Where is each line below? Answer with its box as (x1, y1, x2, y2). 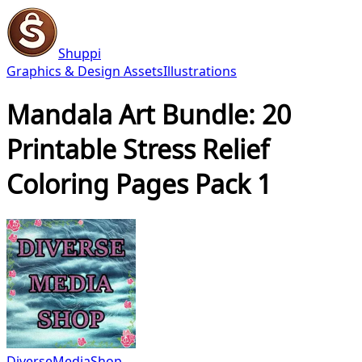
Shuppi (58, 44, 101, 62)
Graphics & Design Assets (6, 62, 163, 80)
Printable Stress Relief (6, 132, 269, 167)
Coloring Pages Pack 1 (6, 166, 271, 202)
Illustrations (163, 62, 237, 80)
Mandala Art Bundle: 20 (6, 97, 291, 133)
